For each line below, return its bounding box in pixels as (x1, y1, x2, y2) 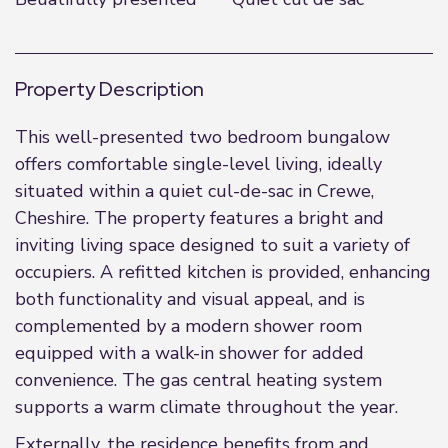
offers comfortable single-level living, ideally (15, 152, 382, 176)
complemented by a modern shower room (15, 314, 362, 338)
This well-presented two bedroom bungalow (15, 125, 390, 149)
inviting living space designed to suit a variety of (15, 233, 410, 257)
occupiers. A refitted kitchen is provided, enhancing (15, 260, 431, 284)
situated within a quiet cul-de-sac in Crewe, (15, 179, 374, 203)
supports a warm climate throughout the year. (15, 395, 398, 419)
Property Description (15, 76, 204, 102)
